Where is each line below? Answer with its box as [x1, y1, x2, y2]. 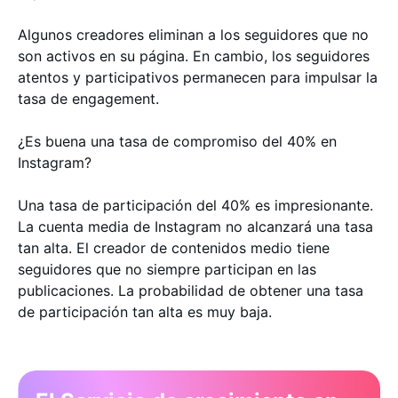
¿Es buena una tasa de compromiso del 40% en [18, 131, 337, 150]
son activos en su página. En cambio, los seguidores [18, 46, 370, 65]
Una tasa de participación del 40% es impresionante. [18, 195, 373, 214]
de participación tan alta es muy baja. [18, 302, 272, 321]
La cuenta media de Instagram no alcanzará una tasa [18, 217, 373, 235]
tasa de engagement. [18, 89, 159, 107]
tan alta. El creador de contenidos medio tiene [18, 238, 330, 257]
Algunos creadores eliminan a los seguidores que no [18, 25, 369, 44]
